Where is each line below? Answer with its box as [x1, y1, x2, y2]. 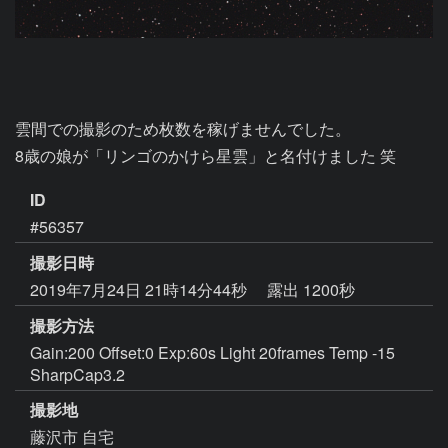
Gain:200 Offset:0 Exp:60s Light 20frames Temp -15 [30, 340, 395, 364]
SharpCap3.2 [30, 362, 125, 386]
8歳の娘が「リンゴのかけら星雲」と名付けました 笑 [15, 144, 396, 167]
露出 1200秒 [267, 277, 355, 301]
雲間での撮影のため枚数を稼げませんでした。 [15, 117, 351, 140]
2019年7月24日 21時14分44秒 [30, 277, 251, 301]
